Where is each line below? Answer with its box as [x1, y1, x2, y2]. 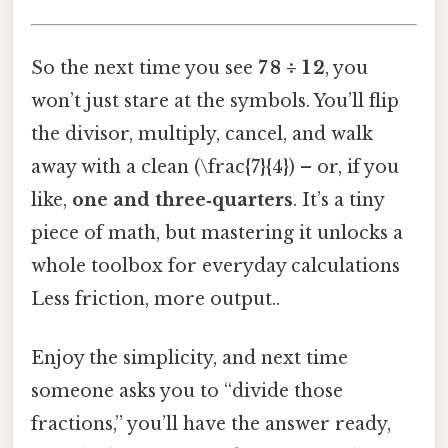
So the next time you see [31, 56, 258, 79]
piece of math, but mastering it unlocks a [31, 221, 403, 244]
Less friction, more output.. [31, 287, 280, 310]
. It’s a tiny [293, 188, 384, 211]
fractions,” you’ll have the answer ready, [31, 413, 391, 436]
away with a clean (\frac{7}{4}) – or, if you [31, 155, 399, 178]
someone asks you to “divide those [31, 380, 343, 403]
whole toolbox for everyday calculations [31, 254, 400, 277]
